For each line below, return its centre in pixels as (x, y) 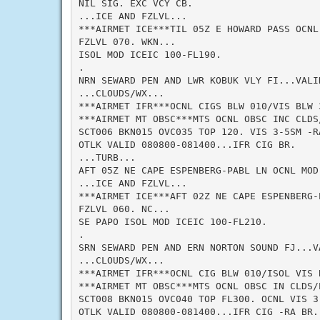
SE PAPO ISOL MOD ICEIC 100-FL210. (172, 221)
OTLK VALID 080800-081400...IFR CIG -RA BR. (198, 311)
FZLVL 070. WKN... (127, 41)
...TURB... (107, 157)
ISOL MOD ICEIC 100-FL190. (150, 54)
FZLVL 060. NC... (124, 209)
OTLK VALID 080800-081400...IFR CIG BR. (187, 144)
